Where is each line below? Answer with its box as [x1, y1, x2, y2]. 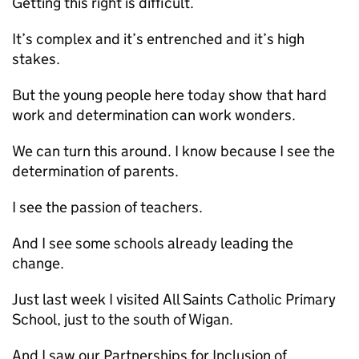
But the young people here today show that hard [12, 86, 327, 104]
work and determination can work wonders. [12, 106, 296, 124]
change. [12, 254, 64, 272]
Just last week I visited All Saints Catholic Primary [12, 290, 336, 309]
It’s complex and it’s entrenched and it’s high [12, 30, 305, 48]
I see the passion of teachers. [12, 198, 203, 216]
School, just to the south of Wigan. [12, 310, 233, 329]
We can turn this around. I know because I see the [12, 142, 335, 160]
